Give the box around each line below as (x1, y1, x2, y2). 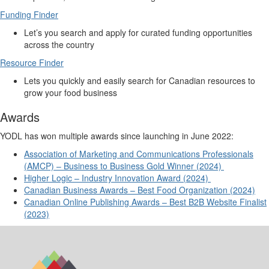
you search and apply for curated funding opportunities (42, 26, 252, 39)
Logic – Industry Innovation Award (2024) (52, 172, 208, 184)
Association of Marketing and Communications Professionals (24, 148, 253, 160)
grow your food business (24, 86, 117, 99)
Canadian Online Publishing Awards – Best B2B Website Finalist (24, 196, 267, 208)
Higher (24, 172, 52, 184)
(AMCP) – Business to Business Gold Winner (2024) (24, 160, 224, 172)
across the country (24, 38, 94, 51)
